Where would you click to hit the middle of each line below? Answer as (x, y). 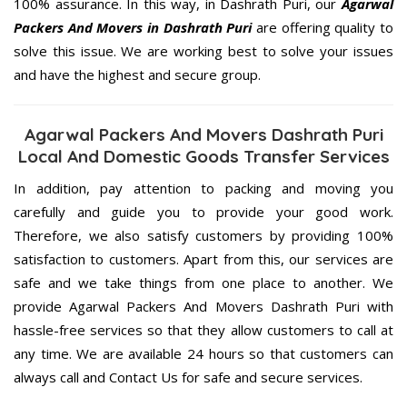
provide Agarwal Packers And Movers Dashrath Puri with (203, 306)
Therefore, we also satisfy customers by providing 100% (203, 235)
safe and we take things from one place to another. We (203, 282)
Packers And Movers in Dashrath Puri (133, 27)
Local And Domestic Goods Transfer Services (203, 156)
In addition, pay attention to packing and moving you (203, 188)
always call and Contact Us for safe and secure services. (188, 377)
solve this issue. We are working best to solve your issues (203, 50)
